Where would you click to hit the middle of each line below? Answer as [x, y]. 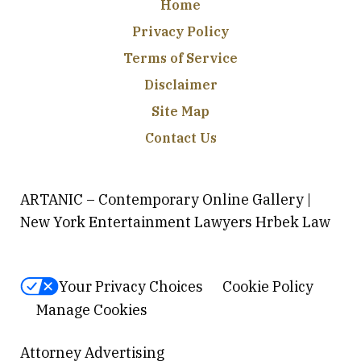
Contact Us [180, 138]
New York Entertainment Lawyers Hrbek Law [175, 222]
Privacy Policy [180, 32]
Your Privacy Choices [131, 286]
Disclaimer [180, 85]
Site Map [180, 112]
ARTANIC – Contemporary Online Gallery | [166, 200]
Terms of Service [180, 58]
